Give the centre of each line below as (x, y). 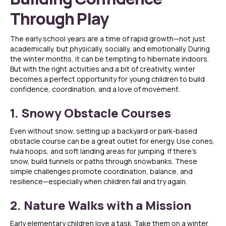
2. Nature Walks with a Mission (101, 205)
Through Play (59, 19)
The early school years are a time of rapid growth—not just (108, 39)
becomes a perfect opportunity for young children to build (107, 79)
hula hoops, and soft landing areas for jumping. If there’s (103, 151)
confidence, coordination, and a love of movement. (95, 89)
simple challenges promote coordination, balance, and (101, 172)
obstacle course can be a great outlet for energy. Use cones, (112, 141)
